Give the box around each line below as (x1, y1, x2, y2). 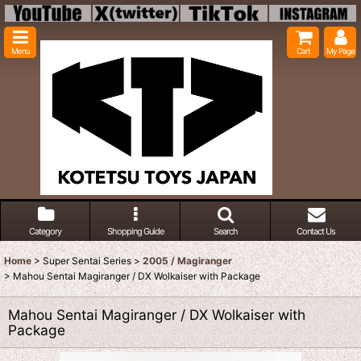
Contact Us (297, 226, 335, 238)
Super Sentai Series (43, 255, 131, 268)
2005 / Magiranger (143, 255, 232, 268)
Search (213, 226, 238, 238)
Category (29, 226, 61, 238)
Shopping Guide (106, 226, 164, 238)
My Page (326, 46, 355, 56)
